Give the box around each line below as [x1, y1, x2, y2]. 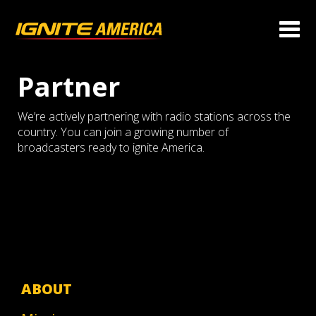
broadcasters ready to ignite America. [18, 140, 205, 155]
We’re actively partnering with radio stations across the [18, 109, 291, 124]
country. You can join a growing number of [18, 124, 229, 140]
